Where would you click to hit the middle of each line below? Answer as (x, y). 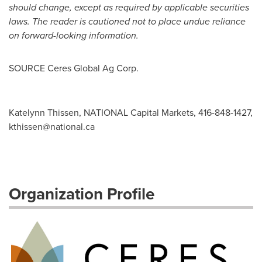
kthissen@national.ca (52, 127)
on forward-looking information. (74, 35)
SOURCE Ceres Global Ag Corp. (74, 68)
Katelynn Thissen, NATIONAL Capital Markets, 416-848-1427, (131, 113)
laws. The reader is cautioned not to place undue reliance (127, 21)
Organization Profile (82, 194)
